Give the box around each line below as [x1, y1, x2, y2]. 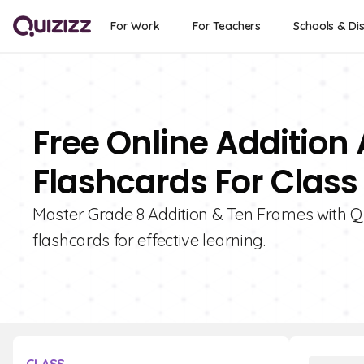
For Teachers [192, 19, 262, 33]
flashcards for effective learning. [32, 230, 266, 250]
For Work [110, 19, 160, 33]
